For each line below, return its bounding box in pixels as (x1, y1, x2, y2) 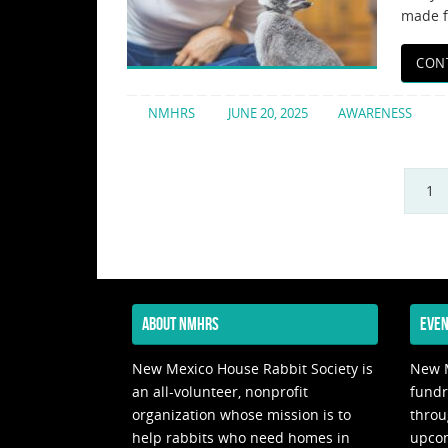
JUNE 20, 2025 (228, 104, 309, 122)
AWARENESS (338, 104, 413, 122)
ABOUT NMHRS (142, 313, 219, 334)
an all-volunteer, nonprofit (132, 381, 308, 401)
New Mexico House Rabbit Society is (132, 358, 373, 378)
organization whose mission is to (132, 404, 351, 424)
